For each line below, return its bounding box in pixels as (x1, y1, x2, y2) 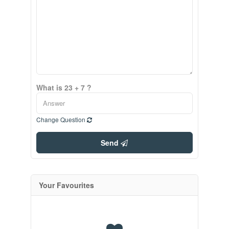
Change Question (36, 114, 87, 124)
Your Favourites (38, 179, 94, 190)
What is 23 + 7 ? (36, 82, 91, 93)
